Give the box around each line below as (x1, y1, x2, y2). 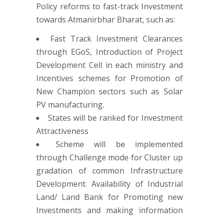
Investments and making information (36, 204, 183, 216)
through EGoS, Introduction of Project (36, 46, 183, 57)
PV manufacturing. (36, 99, 104, 110)
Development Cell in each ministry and (36, 59, 183, 70)
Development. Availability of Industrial (36, 178, 183, 189)
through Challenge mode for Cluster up (36, 152, 183, 163)
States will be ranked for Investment (48, 112, 183, 123)
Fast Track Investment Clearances (50, 33, 183, 44)
